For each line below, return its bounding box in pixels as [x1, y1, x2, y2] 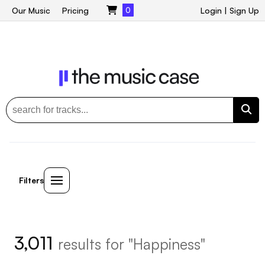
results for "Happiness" [58, 234, 205, 253]
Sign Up [230, 5, 259, 15]
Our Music [12, 5, 50, 15]
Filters [19, 174, 44, 185]
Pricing [62, 5, 89, 15]
